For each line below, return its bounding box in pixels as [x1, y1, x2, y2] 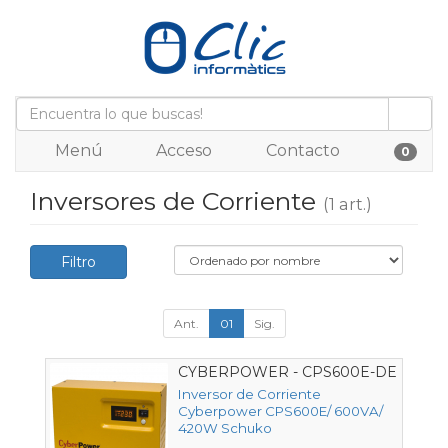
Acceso [152, 141, 212, 160]
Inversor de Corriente [178, 386, 321, 403]
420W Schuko [178, 420, 272, 437]
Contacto [262, 141, 340, 160]
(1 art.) [323, 194, 372, 214]
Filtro [61, 253, 96, 271]
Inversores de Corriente [30, 186, 323, 216]
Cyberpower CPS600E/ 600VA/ [178, 403, 383, 420]
